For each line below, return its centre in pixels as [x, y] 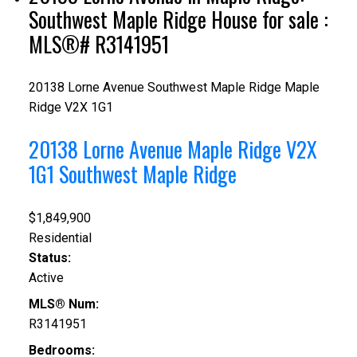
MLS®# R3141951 [98, 45]
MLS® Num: [63, 304]
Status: [49, 257]
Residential [60, 237]
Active [46, 277]
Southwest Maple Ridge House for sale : [178, 20]
